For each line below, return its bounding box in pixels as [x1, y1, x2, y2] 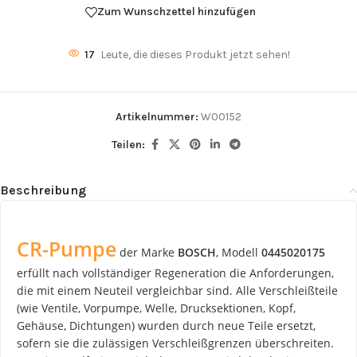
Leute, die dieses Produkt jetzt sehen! [100, 47, 290, 61]
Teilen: [112, 137, 145, 151]
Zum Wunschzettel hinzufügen [97, 5, 256, 19]
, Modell [216, 244, 261, 260]
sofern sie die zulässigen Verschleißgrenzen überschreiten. [17, 335, 334, 351]
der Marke [116, 244, 178, 260]
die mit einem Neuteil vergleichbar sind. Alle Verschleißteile [17, 282, 338, 298]
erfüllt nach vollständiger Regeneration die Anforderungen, [17, 265, 334, 280]
